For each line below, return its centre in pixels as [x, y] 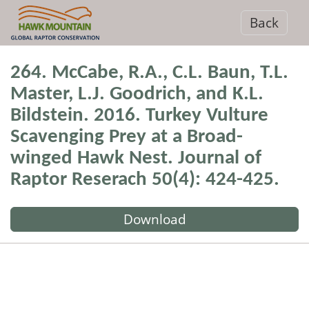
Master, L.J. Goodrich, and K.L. [137, 94]
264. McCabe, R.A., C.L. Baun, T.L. [149, 73]
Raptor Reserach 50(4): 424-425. [145, 180]
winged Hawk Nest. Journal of [136, 158]
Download [154, 219]
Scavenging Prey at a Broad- [127, 137]
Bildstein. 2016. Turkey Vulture [139, 116]
